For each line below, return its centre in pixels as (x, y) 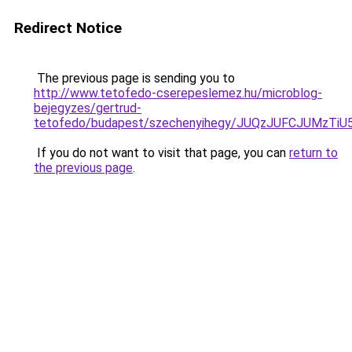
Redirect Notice (68, 28)
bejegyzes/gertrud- (88, 108)
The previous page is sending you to (134, 78)
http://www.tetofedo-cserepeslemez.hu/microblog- (178, 93)
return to (313, 153)
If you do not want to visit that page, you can (161, 153)
